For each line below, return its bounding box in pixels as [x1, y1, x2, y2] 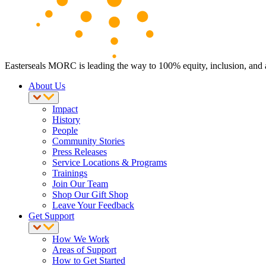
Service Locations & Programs [52, 157, 167, 167]
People [52, 125, 78, 135]
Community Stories [52, 135, 125, 146]
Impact [52, 103, 78, 114]
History [52, 114, 80, 125]
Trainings [52, 167, 87, 178]
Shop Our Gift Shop [52, 189, 128, 199]
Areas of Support [52, 244, 116, 255]
